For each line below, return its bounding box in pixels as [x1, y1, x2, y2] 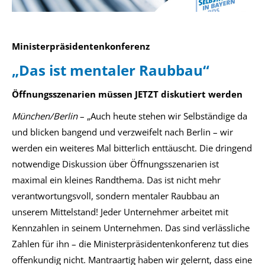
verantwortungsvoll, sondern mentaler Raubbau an [12, 190, 219, 202]
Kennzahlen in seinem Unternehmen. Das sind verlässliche [12, 222, 250, 234]
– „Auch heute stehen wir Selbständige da [77, 110, 247, 122]
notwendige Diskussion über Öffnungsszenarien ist [12, 158, 219, 170]
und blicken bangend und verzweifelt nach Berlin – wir [12, 126, 233, 138]
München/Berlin [12, 110, 77, 122]
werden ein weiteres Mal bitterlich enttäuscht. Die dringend [12, 142, 252, 154]
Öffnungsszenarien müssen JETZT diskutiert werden [12, 88, 243, 100]
